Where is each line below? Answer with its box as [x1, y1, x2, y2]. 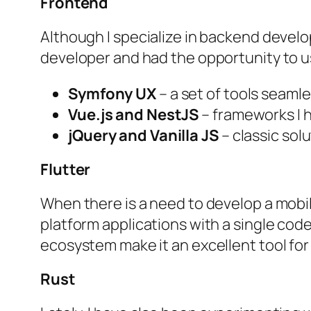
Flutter [40, 159, 91, 180]
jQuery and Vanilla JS [68, 125, 219, 146]
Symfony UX [68, 83, 156, 105]
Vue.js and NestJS [68, 104, 199, 126]
